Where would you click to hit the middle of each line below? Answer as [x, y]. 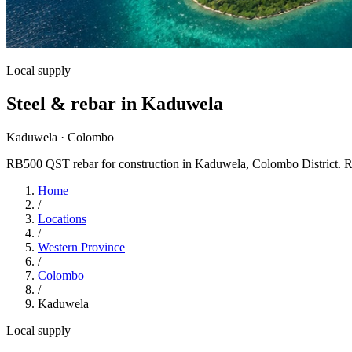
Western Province [81, 247]
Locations [62, 218]
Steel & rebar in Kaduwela [115, 103]
